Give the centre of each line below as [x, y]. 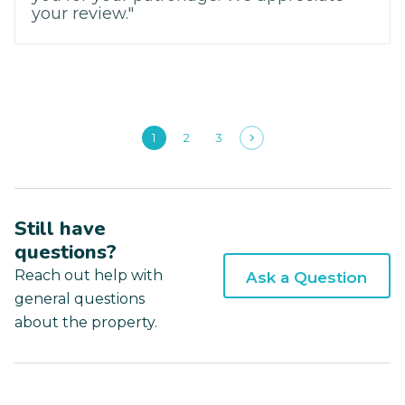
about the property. [86, 323]
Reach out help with [89, 276]
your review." [83, 14]
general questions [80, 299]
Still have [60, 229]
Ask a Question [307, 277]
